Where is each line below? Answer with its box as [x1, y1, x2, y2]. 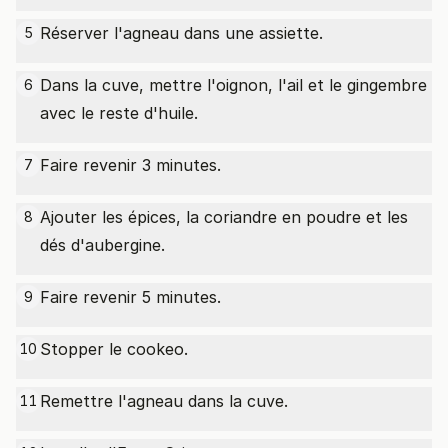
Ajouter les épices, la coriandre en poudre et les [40, 207, 408, 227]
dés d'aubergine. [40, 235, 165, 255]
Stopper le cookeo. [40, 339, 188, 359]
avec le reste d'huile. [40, 103, 198, 123]
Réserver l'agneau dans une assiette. [40, 23, 323, 43]
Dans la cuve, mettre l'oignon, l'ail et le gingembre [40, 75, 427, 95]
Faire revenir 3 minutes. [40, 155, 221, 175]
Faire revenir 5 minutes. [40, 287, 221, 307]
